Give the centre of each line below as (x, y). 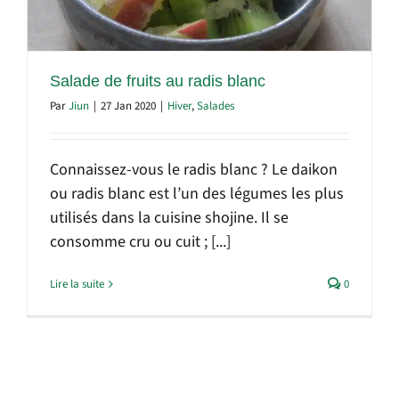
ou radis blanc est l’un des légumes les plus (197, 193)
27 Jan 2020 (128, 106)
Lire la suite (77, 284)
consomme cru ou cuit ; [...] (140, 241)
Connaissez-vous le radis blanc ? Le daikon (194, 169)
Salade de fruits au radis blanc (158, 81)
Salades (216, 106)
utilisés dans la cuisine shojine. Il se (169, 217)
